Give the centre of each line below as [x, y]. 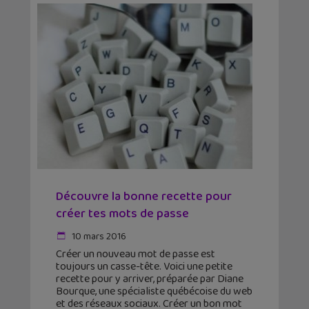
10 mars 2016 [98, 237]
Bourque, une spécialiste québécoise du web [154, 292]
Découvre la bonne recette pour [144, 197]
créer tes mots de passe [122, 214]
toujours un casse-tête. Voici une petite [144, 267]
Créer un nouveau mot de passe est [136, 255]
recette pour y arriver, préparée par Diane [150, 279]
